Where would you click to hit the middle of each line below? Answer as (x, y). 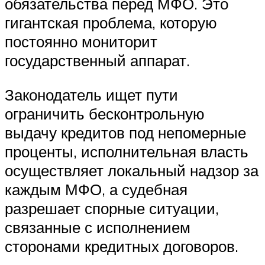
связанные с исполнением (98, 227)
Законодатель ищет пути (91, 95)
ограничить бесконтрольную (105, 114)
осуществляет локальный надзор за (132, 171)
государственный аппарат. (97, 61)
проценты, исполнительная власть (127, 152)
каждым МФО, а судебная (96, 190)
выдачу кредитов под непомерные (125, 133)
